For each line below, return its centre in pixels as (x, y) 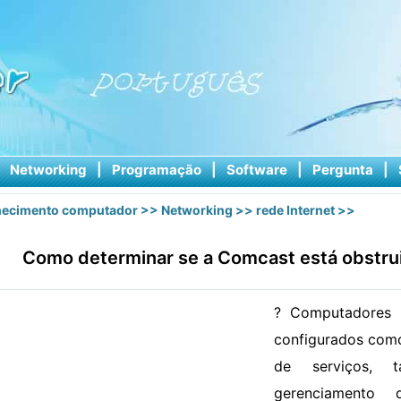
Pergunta (342, 170)
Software (256, 170)
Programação (156, 170)
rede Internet (295, 210)
